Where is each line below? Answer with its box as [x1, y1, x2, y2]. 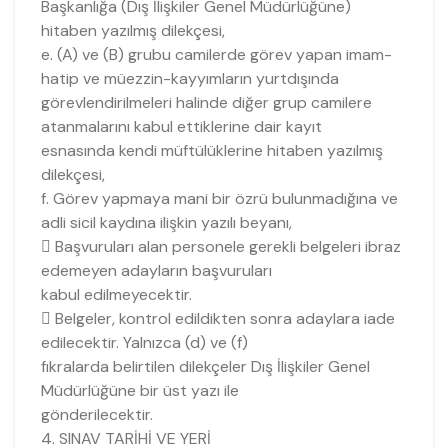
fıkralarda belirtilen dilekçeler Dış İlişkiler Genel [40, 355, 370, 377]
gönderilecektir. [40, 403, 153, 425]
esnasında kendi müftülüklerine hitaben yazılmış [40, 139, 383, 161]
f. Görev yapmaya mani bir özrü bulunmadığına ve [40, 187, 398, 209]
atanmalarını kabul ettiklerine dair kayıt [40, 115, 322, 137]
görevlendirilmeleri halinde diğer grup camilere [40, 91, 372, 113]
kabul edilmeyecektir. [40, 283, 192, 305]
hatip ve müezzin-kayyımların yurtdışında [40, 67, 339, 89]
